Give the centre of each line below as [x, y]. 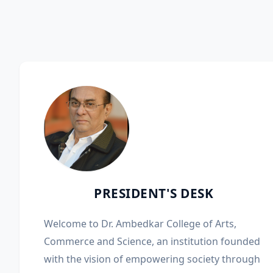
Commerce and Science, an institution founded [152, 241]
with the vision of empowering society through [152, 259]
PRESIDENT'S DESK [154, 193]
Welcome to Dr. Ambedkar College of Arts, [140, 224]
